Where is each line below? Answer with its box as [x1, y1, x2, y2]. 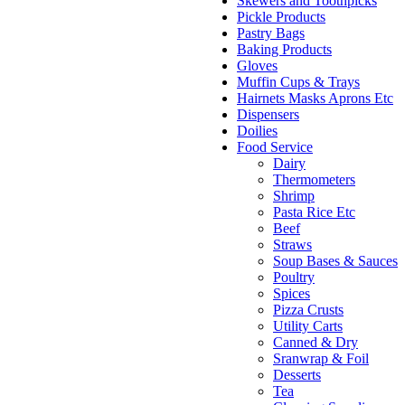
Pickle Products [237, 9, 325, 25]
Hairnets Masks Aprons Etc [237, 90, 393, 107]
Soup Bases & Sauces [273, 253, 398, 269]
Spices [273, 286, 310, 302]
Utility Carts [273, 318, 343, 334]
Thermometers [273, 172, 355, 188]
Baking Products [237, 42, 332, 58]
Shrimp [273, 188, 315, 204]
